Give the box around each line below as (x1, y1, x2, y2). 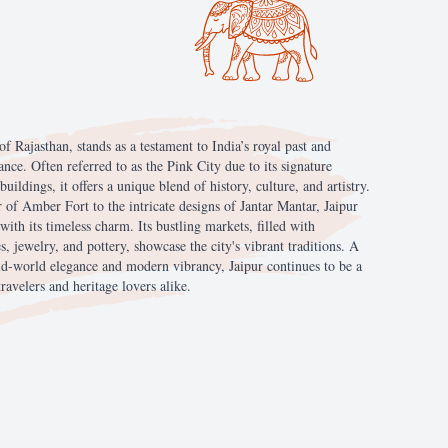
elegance (50, 256, 102, 275)
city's (211, 236, 244, 255)
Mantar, (277, 196, 324, 215)
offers (72, 176, 107, 195)
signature (281, 156, 332, 175)
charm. (95, 216, 138, 235)
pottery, (87, 236, 134, 255)
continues (267, 256, 324, 275)
